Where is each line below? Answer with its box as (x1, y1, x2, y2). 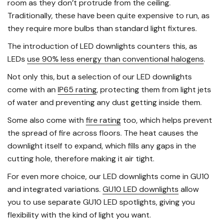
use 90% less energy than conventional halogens (27, 54, 204, 65)
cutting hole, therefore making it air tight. (7, 153, 154, 164)
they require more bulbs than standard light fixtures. (7, 23, 197, 34)
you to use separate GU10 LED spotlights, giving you (7, 197, 195, 208)
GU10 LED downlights (103, 184, 179, 195)
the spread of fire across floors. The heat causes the (7, 128, 198, 139)
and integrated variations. (7, 184, 103, 195)
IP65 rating (58, 84, 97, 95)
